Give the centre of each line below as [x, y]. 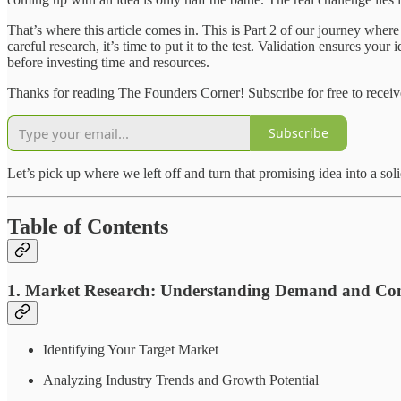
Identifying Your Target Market [131, 350]
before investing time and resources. [108, 62]
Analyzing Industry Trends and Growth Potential [181, 380]
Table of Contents [88, 227]
